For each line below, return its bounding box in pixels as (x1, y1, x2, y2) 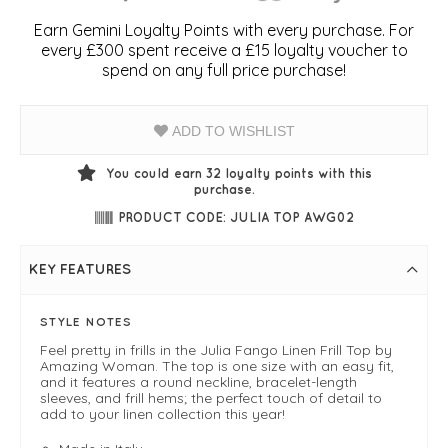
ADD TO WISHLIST (167, 122, 295, 139)
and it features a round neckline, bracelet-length (40, 372, 357, 391)
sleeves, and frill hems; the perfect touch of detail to (40, 388, 382, 407)
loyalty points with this (224, 165, 372, 180)
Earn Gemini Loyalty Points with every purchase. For (34, 19, 414, 40)
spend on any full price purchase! (102, 59, 346, 80)
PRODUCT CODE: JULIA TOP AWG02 (117, 210, 354, 225)
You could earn (105, 165, 202, 180)
